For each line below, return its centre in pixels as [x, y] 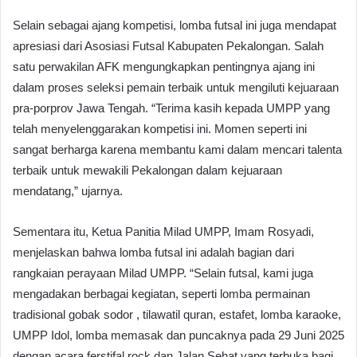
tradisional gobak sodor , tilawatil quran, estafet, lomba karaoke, [177, 314]
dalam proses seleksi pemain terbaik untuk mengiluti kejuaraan [176, 87]
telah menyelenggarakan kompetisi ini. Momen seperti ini [160, 128]
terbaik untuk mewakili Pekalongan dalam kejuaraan [147, 170]
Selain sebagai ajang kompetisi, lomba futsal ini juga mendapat [175, 25]
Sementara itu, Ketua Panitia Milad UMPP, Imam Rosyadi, [163, 231]
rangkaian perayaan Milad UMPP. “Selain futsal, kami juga [163, 273]
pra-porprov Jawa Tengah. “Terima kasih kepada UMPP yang [171, 108]
